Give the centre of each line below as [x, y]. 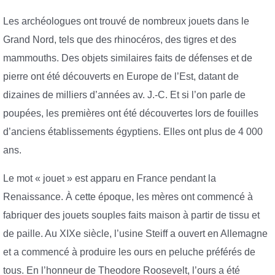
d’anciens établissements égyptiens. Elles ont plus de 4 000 [133, 132]
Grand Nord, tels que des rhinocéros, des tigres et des [120, 40]
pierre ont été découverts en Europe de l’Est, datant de [121, 77]
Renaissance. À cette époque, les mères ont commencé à [128, 196]
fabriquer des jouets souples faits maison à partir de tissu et [131, 215]
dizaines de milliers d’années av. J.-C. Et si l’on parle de [124, 95]
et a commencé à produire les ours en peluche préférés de [129, 252]
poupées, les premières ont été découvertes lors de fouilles [131, 114]
